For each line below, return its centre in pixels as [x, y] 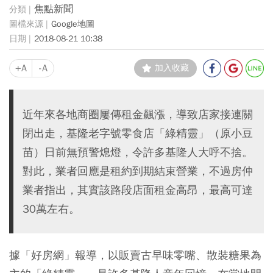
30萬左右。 [51, 209]
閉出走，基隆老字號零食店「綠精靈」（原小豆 [138, 133]
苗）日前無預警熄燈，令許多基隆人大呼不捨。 [138, 152]
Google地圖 [73, 24]
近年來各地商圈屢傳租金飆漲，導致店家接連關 [138, 115]
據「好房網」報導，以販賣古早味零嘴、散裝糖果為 [135, 255]
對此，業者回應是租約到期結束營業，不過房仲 [138, 171]
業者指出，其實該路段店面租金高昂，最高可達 [138, 190]
